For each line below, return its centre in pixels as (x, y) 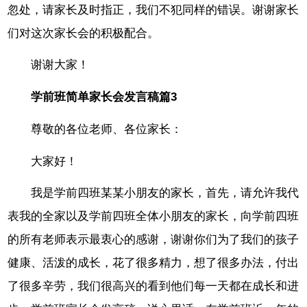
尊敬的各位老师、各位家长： (107, 129)
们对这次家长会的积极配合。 (84, 33)
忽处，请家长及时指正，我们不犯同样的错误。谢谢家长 (153, 10)
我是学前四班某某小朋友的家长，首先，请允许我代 (165, 193)
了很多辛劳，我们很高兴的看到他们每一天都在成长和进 (153, 286)
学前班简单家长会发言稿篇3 (104, 97)
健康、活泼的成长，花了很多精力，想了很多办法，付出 (153, 263)
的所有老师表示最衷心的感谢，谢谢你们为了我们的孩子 (153, 240)
